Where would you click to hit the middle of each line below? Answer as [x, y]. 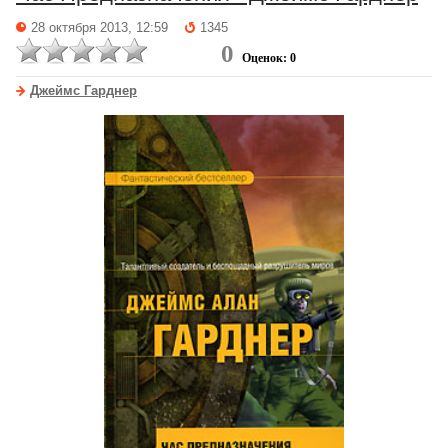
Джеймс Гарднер [83, 90]
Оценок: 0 [269, 57]
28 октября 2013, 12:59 [99, 27]
